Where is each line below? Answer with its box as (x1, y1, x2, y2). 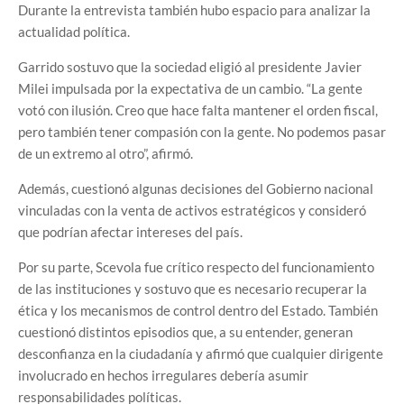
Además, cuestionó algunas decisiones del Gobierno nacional (18, 180, 373, 197)
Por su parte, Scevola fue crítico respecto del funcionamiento (18, 259, 374, 276)
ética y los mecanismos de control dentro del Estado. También (18, 302, 378, 319)
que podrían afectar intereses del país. (18, 224, 243, 241)
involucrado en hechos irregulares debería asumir (18, 367, 308, 384)
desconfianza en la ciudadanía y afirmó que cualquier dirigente (18, 345, 383, 363)
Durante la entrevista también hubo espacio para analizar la (18, 2, 371, 19)
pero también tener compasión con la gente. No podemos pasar (18, 124, 386, 141)
